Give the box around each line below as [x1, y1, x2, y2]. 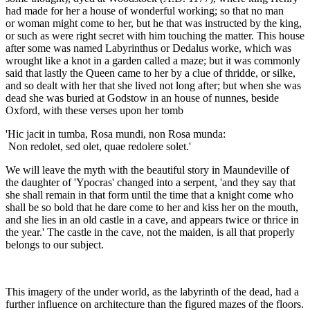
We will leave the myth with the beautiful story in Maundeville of [6, 164, 289, 176]
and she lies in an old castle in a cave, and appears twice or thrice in [6, 214, 299, 226]
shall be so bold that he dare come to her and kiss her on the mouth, [6, 201, 298, 214]
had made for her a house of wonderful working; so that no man [6, 5, 284, 17]
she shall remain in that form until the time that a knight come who [6, 189, 293, 201]
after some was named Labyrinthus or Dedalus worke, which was [6, 42, 291, 55]
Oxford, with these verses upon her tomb [6, 104, 183, 117]
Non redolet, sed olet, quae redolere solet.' [6, 140, 191, 153]
